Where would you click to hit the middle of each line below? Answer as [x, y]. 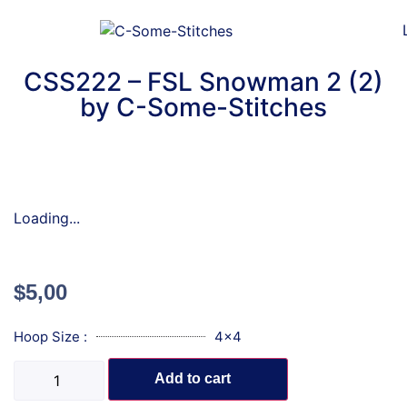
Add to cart [193, 378]
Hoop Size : [50, 336]
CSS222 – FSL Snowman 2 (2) [203, 81]
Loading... [47, 218]
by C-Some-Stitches [203, 107]
